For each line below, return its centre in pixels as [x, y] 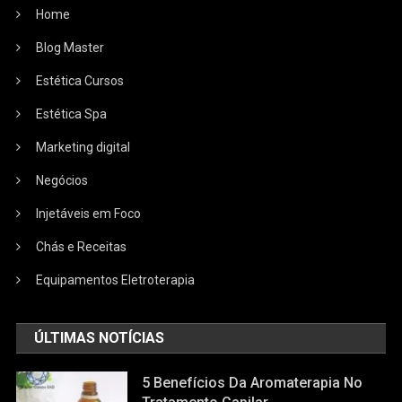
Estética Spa [72, 114]
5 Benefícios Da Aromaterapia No [253, 382]
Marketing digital [83, 147]
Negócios [62, 180]
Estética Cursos [80, 80]
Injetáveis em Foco [89, 213]
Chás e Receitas [82, 246]
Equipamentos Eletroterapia [116, 280]
